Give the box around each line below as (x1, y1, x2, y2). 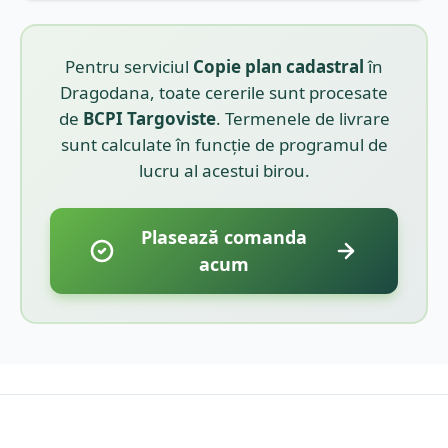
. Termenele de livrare (215, 106, 390, 130)
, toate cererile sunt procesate (150, 80, 388, 104)
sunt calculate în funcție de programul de (60, 132, 388, 156)
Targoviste (126, 106, 216, 130)
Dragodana (60, 80, 150, 104)
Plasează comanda (140, 224, 307, 249)
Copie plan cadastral (193, 54, 364, 78)
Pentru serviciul (65, 54, 193, 78)
